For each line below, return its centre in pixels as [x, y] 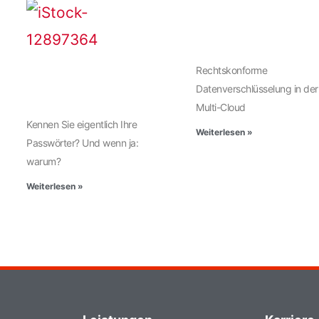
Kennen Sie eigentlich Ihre [82, 125]
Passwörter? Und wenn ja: [83, 143]
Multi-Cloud [221, 108]
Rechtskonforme [232, 70]
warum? [44, 162]
